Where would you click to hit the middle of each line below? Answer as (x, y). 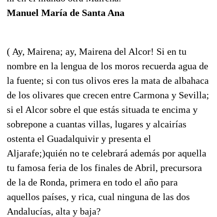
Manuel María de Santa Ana (66, 12)
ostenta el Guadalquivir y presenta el (79, 138)
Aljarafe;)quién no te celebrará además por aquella (107, 153)
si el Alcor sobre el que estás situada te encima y (102, 109)
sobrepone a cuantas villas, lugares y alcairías (97, 124)
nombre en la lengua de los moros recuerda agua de (108, 66)
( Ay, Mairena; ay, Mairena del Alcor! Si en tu (97, 51)
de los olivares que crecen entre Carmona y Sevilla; (108, 95)
